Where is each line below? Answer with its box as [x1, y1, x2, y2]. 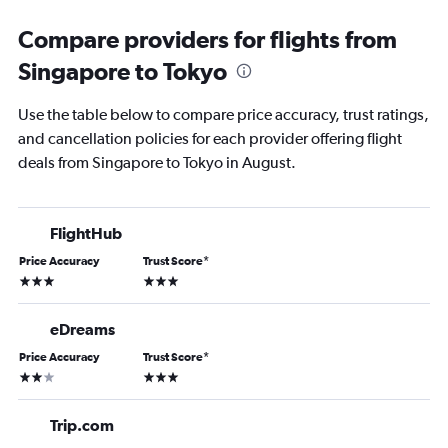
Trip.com [50, 416, 114, 435]
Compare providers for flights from [18, 25, 397, 54]
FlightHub [50, 224, 122, 243]
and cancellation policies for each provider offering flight [18, 129, 402, 149]
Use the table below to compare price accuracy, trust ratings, [18, 105, 429, 125]
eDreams [50, 320, 115, 339]
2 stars [18, 367, 57, 384]
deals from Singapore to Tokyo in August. [18, 153, 296, 173]
